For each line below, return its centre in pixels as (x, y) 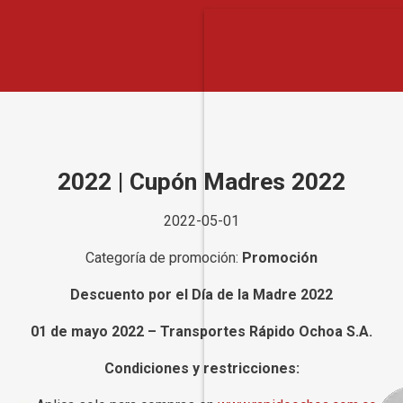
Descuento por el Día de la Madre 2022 (201, 294)
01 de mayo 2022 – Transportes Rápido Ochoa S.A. (201, 331)
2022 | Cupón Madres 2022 (201, 182)
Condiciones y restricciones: (201, 368)
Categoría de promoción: (164, 257)
